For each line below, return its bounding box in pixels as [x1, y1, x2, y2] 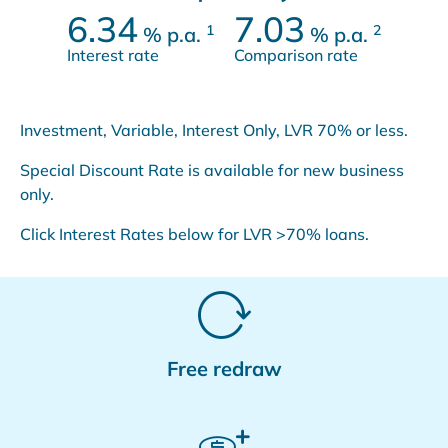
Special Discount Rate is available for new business [20, 159, 404, 180]
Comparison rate [234, 44, 358, 65]
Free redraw [166, 355, 282, 381]
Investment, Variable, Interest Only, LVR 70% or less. [20, 119, 408, 140]
